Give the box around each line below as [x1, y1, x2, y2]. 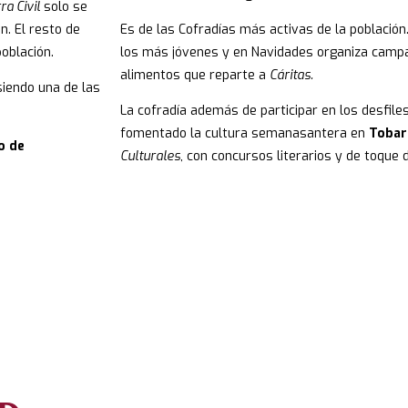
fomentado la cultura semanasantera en [120, 125, 369, 143]
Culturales [120, 148, 180, 166]
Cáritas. [270, 66, 313, 85]
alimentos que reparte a [120, 66, 270, 85]
